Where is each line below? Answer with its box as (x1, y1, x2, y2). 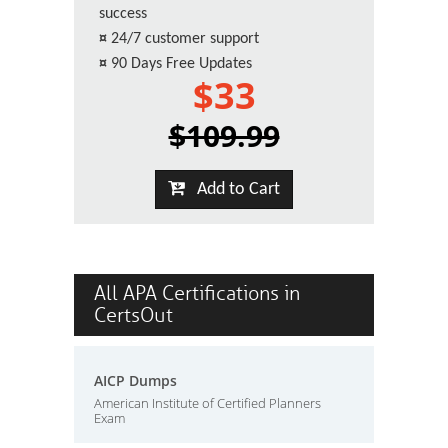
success (99, 6, 147, 22)
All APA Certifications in (94, 281, 300, 306)
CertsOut (94, 303, 173, 328)
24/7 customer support (111, 31, 259, 47)
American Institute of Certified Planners (94, 394, 321, 412)
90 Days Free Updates (111, 56, 252, 72)
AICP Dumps (94, 371, 177, 390)
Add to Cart (185, 180, 280, 199)
